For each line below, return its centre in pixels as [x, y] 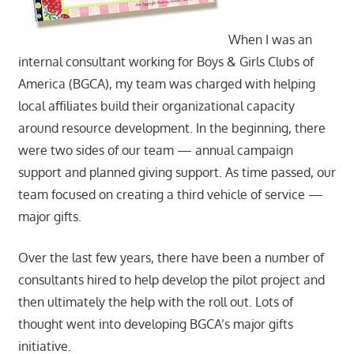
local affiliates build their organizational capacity [156, 105]
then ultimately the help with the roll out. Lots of [155, 301]
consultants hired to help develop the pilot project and [171, 279]
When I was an [270, 39]
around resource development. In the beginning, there [171, 128]
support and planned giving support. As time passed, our [177, 172]
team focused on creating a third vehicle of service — [170, 194]
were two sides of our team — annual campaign [155, 150]
